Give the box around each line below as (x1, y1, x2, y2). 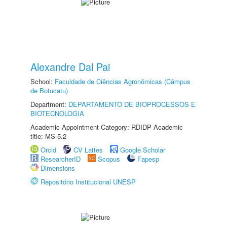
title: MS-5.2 (30, 131, 66, 141)
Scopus (98, 154, 120, 164)
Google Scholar (120, 145, 165, 155)
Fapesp (137, 154, 159, 164)
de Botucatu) (30, 86, 68, 95)
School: (30, 77, 55, 86)
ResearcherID (41, 154, 83, 164)
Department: (30, 99, 68, 109)
